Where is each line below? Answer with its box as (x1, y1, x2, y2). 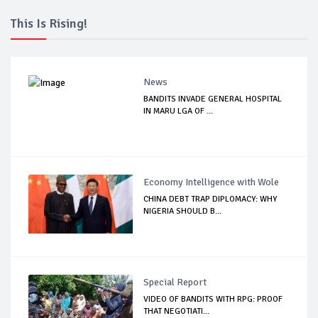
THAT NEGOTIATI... (143, 305, 210, 317)
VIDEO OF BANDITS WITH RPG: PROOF (143, 293, 283, 305)
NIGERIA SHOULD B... (143, 205, 222, 216)
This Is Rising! (11, 15, 87, 31)
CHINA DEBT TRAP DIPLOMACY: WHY (143, 193, 278, 204)
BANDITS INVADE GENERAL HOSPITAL (143, 93, 283, 104)
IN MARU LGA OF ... (143, 105, 214, 116)
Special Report (143, 275, 207, 288)
